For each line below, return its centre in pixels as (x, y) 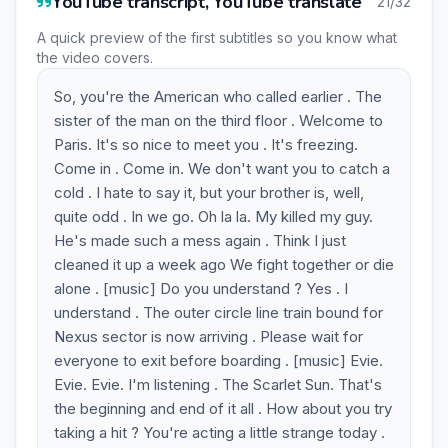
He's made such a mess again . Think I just (200, 240)
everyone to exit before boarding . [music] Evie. (218, 360)
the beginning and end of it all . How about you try (223, 408)
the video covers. (95, 57)
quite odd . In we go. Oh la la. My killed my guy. (213, 216)
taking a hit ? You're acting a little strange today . (219, 432)
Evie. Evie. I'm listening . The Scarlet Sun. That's (218, 384)
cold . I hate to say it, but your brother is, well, (209, 192)
